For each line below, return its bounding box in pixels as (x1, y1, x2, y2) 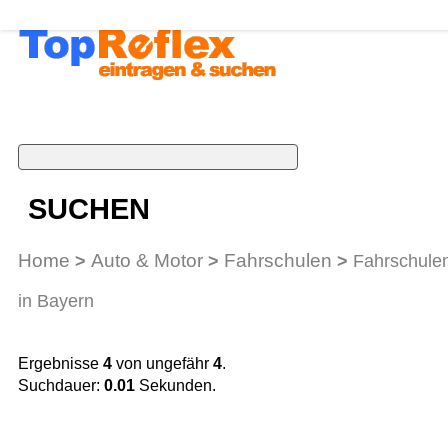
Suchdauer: (18, 376, 104, 394)
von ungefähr (112, 354, 213, 372)
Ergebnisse (18, 354, 103, 372)
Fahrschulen (224, 248, 332, 271)
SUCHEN (28, 193, 151, 226)
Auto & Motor (91, 248, 203, 271)
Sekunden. (135, 376, 216, 394)
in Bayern (18, 290, 94, 311)
